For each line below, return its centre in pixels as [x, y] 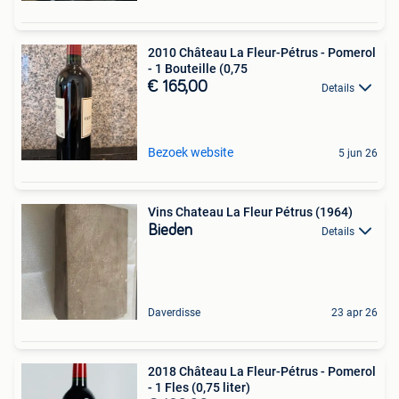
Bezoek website [191, 152]
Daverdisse [174, 313]
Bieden [170, 231]
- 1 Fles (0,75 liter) [199, 387]
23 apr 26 [354, 313]
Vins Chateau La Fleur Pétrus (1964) [250, 212]
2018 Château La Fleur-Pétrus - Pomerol [262, 371]
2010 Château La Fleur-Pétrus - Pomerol [262, 53]
